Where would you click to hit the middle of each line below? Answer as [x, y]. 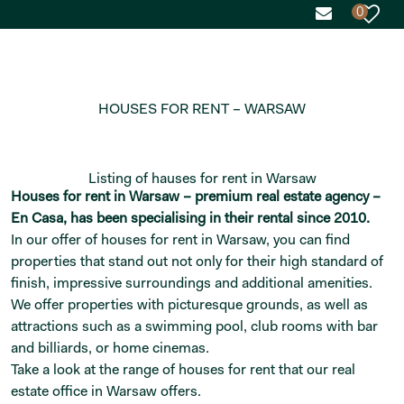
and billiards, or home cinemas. [110, 348]
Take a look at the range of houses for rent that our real [183, 369]
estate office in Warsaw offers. [106, 391]
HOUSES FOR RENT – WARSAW [202, 109]
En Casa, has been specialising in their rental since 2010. [190, 218]
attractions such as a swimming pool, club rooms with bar [194, 326]
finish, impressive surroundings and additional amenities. [192, 283]
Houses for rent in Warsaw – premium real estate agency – [196, 196]
